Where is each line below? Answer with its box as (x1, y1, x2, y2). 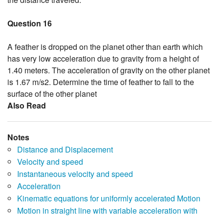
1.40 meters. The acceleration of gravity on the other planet (7, 65, 210, 76)
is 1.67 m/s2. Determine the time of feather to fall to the (7, 76, 194, 88)
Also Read (7, 100, 46, 111)
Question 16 (7, 18, 52, 29)
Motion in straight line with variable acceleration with (17, 205, 197, 217)
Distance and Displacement (17, 144, 113, 155)
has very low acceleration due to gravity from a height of (7, 53, 199, 65)
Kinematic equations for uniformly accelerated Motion (17, 193, 200, 204)
